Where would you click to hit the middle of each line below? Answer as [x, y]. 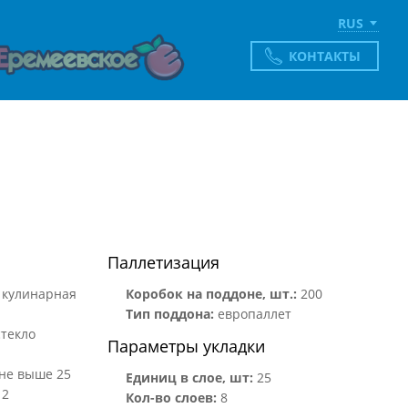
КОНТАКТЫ [325, 56]
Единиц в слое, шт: [189, 377]
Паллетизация [163, 262]
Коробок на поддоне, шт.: [211, 294]
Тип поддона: [169, 314]
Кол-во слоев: [171, 398]
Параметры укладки [186, 346]
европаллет [252, 314]
